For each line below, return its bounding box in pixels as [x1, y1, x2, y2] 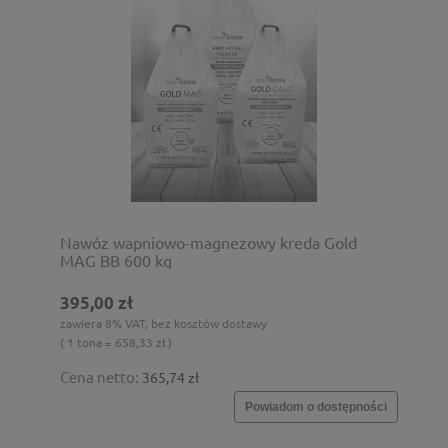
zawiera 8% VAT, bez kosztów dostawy [60, 314, 267, 331]
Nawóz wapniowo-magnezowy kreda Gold [60, 231, 357, 252]
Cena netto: [60, 366, 142, 386]
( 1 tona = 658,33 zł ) [60, 333, 172, 350]
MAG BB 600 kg [60, 249, 172, 270]
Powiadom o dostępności [245, 399, 387, 414]
